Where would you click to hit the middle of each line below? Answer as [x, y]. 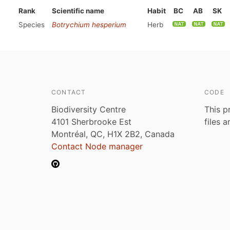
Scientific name [78, 11]
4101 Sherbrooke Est [91, 122]
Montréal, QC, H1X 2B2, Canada [113, 134]
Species [32, 25]
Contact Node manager [97, 146]
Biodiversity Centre [89, 109]
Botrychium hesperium [89, 25]
